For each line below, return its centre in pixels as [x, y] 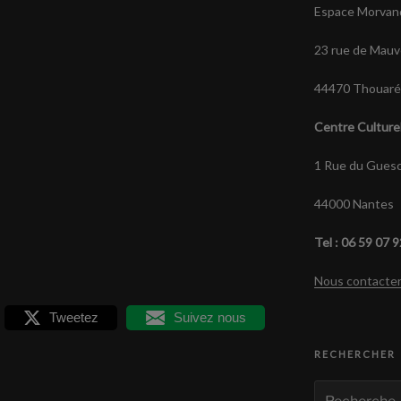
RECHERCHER [354, 354]
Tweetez [73, 317]
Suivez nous [209, 317]
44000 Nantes [354, 204]
